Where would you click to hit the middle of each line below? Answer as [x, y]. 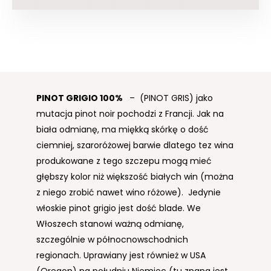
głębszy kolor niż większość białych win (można [135, 177]
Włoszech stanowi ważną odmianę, [110, 224]
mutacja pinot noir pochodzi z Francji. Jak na [130, 114]
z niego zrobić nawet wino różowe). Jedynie [129, 193]
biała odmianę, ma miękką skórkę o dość [122, 130]
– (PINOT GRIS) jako [169, 98]
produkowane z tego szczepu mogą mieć [124, 161]
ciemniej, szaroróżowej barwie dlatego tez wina [135, 145]
